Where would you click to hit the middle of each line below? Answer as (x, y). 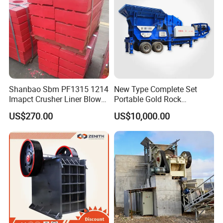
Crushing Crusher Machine (160, 109)
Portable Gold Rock (147, 99)
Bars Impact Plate (40, 109)
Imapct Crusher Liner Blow (55, 99)
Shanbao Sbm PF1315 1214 (59, 89)
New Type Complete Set (155, 89)
